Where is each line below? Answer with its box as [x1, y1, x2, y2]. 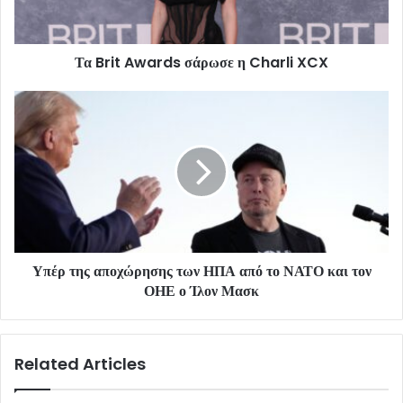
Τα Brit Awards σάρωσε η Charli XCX [75, 52, 328, 74]
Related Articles [14, 353, 146, 376]
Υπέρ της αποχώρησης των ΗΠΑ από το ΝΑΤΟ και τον [31, 261, 372, 282]
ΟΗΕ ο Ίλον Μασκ [144, 281, 259, 302]
